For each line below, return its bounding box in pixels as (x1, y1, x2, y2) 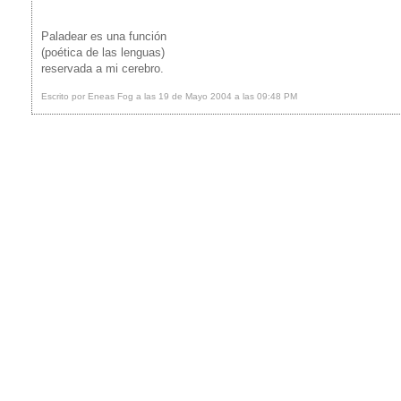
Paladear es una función (41, 30, 166, 43)
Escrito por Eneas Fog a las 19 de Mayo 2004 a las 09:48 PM (41, 91, 297, 101)
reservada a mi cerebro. (41, 62, 164, 75)
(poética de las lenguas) (41, 46, 165, 59)
